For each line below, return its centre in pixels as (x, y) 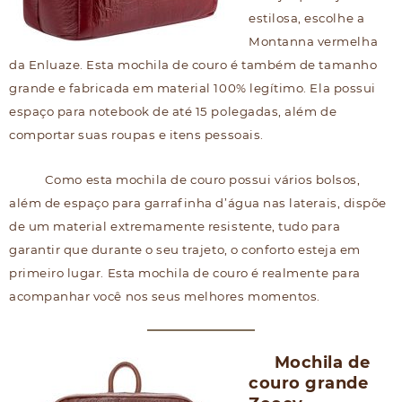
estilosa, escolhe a (307, 18)
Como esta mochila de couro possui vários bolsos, (202, 179)
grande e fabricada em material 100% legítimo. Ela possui (192, 88)
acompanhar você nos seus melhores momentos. (165, 296)
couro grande (309, 383)
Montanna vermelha (314, 42)
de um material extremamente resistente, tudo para (175, 226)
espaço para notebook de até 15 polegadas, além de (173, 112)
